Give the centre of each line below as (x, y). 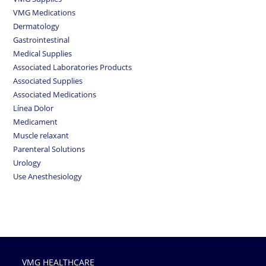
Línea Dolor (34, 108)
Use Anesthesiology (48, 177)
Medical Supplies (43, 54)
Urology (27, 163)
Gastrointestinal (42, 40)
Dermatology (37, 26)
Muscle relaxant (41, 136)
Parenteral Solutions (49, 149)
